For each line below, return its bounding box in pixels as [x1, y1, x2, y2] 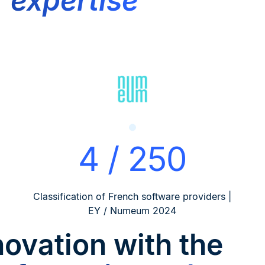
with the [106, 227, 224, 263]
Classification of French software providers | [33, 190, 232, 203]
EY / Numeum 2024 [88, 205, 177, 217]
